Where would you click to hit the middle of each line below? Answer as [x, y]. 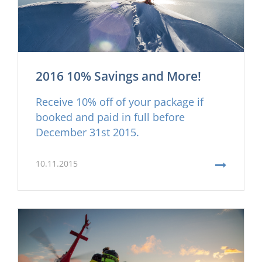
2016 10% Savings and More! [118, 76]
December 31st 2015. [87, 132]
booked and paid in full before [110, 117]
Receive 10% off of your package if [120, 101]
